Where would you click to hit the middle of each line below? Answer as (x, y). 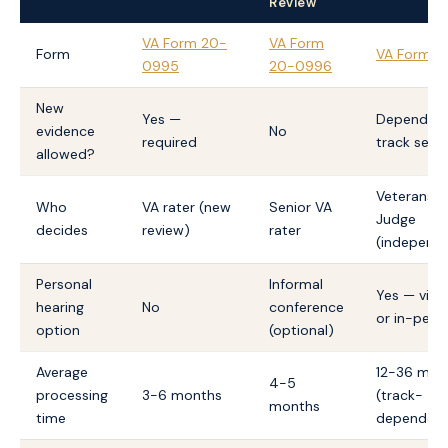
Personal (64, 283)
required (169, 141)
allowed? (65, 153)
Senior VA (300, 206)
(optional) (301, 329)
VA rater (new (186, 206)
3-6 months (182, 394)
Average (62, 371)
